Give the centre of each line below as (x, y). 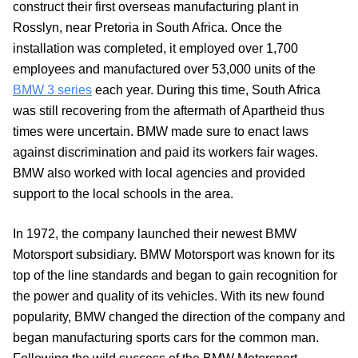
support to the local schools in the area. (123, 194)
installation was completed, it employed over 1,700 (155, 49)
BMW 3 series (52, 90)
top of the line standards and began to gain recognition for (175, 276)
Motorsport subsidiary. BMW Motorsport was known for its (174, 255)
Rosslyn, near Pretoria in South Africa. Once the (147, 28)
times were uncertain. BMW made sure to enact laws (161, 132)
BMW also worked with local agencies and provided (159, 173)
